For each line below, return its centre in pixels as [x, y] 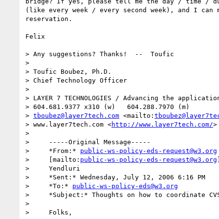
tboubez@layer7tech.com [76, 115]
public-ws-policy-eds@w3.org [125, 186]
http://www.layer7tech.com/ [162, 124]
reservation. [49, 19]
